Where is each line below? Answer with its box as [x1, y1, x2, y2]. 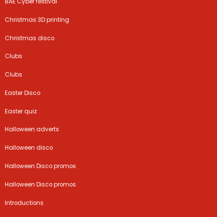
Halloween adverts [5, 125, 60, 134]
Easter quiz [5, 107, 37, 115]
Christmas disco [5, 34, 55, 42]
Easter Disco [5, 89, 41, 97]
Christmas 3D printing [5, 15, 70, 24]
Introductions [5, 199, 44, 207]
